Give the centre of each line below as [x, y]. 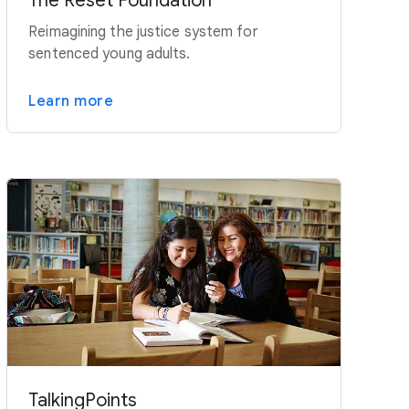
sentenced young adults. [110, 54]
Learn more [71, 102]
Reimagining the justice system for [143, 32]
